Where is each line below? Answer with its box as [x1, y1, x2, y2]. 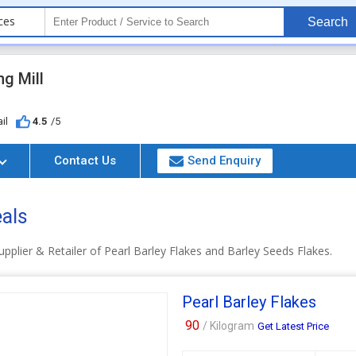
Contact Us [54, 153, 117, 168]
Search [307, 15, 348, 29]
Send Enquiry [188, 153, 261, 168]
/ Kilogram [203, 319, 255, 332]
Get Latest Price [257, 320, 330, 332]
